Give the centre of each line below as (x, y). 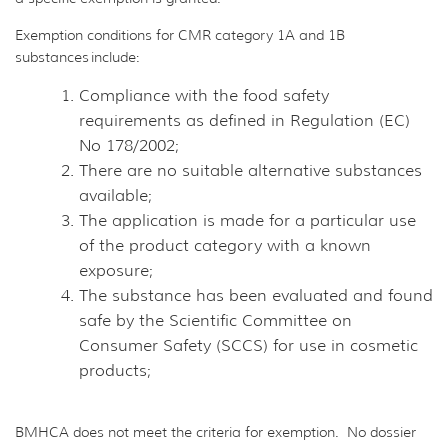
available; (115, 195)
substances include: (77, 56)
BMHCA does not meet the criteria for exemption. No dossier (215, 432)
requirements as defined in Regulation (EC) (244, 120)
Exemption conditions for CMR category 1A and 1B (180, 34)
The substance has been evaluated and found (256, 295)
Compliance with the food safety (204, 95)
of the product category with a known (225, 245)
